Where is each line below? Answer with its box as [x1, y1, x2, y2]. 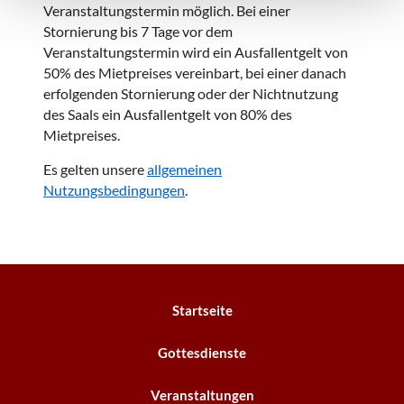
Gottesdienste [158, 344, 246, 361]
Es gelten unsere [43, 161, 147, 178]
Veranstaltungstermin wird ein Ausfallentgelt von [43, 43, 348, 60]
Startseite [171, 302, 233, 318]
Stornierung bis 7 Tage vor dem [43, 23, 233, 40]
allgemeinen [147, 161, 222, 178]
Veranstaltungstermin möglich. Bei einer [43, 2, 290, 19]
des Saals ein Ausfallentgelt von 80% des [43, 106, 292, 123]
